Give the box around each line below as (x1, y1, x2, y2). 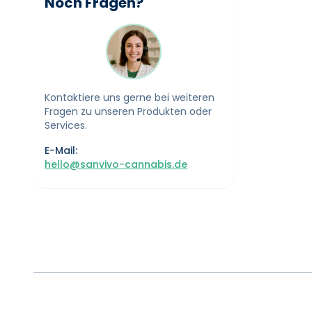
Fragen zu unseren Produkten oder (45, 104, 212, 118)
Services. (45, 118, 87, 132)
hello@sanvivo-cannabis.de (45, 157, 187, 171)
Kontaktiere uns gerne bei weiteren (45, 91, 214, 104)
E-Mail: (45, 143, 77, 157)
